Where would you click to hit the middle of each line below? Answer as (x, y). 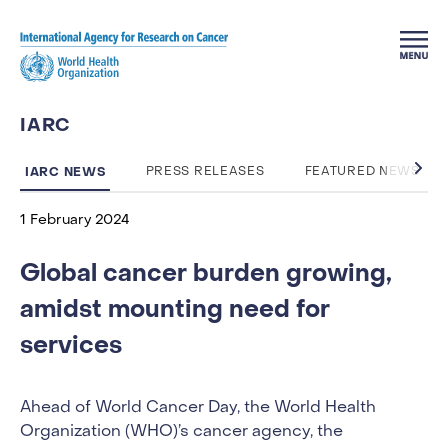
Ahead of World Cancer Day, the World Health (198, 408)
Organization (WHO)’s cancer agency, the (181, 432)
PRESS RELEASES (205, 172)
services (71, 345)
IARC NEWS (65, 172)
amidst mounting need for (175, 309)
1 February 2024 (75, 220)
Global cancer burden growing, (206, 273)
